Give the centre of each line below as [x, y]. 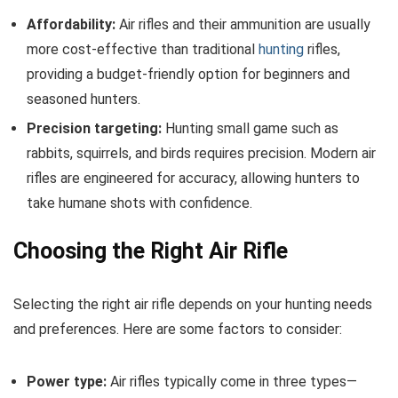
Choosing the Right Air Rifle [151, 251]
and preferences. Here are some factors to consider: [178, 329]
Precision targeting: [94, 128]
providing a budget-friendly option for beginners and [188, 74]
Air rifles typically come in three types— [232, 381]
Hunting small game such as [250, 128]
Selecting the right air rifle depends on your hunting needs [193, 304]
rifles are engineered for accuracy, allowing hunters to [193, 178]
